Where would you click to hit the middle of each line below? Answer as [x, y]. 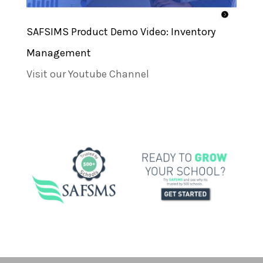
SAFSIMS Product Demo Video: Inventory [121, 31]
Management [58, 53]
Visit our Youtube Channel [87, 74]
